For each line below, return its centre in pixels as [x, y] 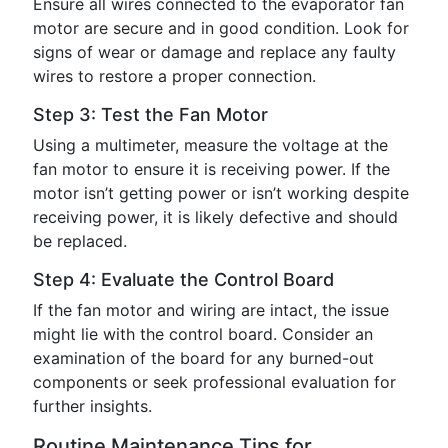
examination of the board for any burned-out [203, 358]
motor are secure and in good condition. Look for [221, 28]
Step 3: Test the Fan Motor [150, 114]
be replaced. [80, 241]
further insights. [92, 406]
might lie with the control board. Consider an [203, 334]
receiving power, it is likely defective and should [215, 217]
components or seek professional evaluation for [214, 382]
